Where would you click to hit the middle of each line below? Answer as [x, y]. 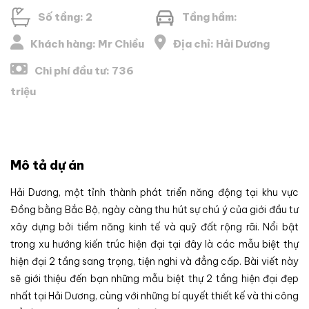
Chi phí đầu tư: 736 [84, 70]
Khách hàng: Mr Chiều [87, 43]
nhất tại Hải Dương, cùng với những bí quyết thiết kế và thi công [154, 296]
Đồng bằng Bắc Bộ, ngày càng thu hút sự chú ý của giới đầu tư [154, 209]
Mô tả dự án [47, 165]
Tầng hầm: [210, 17]
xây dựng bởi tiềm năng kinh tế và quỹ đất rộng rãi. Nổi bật [154, 227]
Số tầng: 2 [65, 17]
